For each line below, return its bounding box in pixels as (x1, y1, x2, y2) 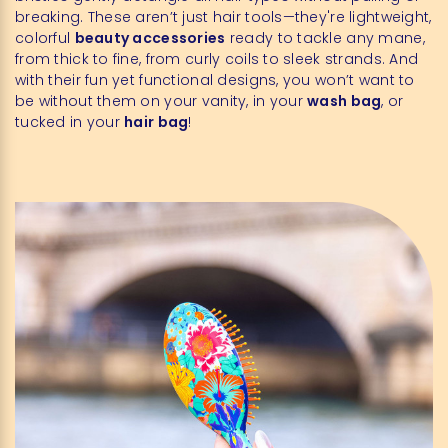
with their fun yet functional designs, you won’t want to (15, 69, 415, 90)
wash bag (307, 90, 382, 111)
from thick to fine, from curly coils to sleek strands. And (15, 48, 419, 69)
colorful (15, 27, 75, 48)
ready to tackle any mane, (225, 27, 425, 48)
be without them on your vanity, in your (15, 90, 308, 111)
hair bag (124, 111, 189, 132)
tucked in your (15, 111, 125, 132)
